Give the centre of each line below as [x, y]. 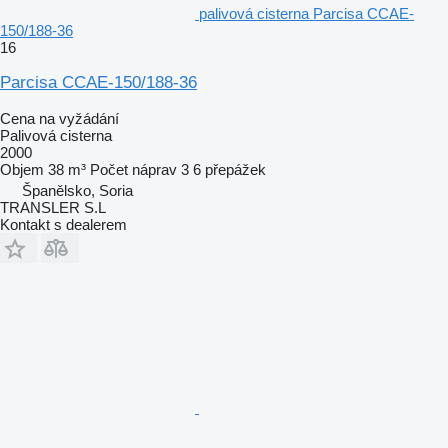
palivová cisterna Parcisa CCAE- [306, 13]
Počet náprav [133, 169]
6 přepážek [229, 169]
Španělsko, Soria [77, 190]
